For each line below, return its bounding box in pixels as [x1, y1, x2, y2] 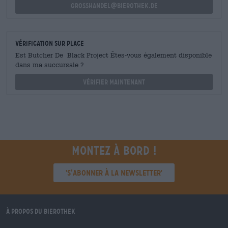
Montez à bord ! [72, 144, 156, 158]
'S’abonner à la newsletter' [66, 168, 162, 178]
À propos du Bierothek [6, 207, 75, 215]
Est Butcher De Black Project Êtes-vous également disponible [15, 51, 212, 59]
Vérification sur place [15, 39, 84, 47]
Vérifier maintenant [83, 78, 145, 86]
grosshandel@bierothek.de [70, 2, 158, 10]
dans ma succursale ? [15, 61, 84, 69]
